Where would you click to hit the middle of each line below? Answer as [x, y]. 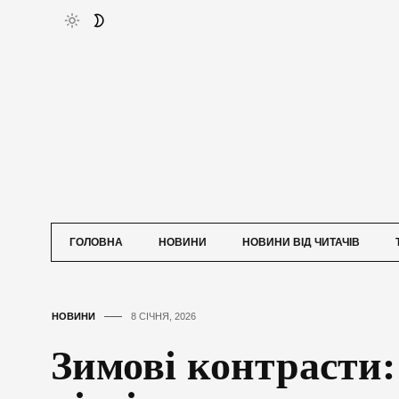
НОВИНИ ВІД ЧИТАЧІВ [301, 243]
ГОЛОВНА [96, 243]
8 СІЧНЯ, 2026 [163, 317]
